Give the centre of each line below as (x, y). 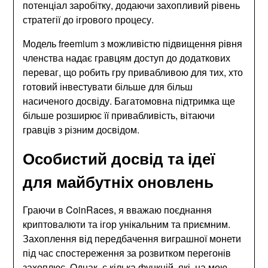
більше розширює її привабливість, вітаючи (119, 115)
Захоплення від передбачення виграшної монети (132, 238)
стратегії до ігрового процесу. (89, 19)
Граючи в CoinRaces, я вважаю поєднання (118, 209)
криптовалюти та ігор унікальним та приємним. (127, 224)
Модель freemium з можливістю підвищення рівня (133, 43)
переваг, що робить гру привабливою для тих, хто (133, 72)
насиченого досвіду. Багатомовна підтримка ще (129, 100)
